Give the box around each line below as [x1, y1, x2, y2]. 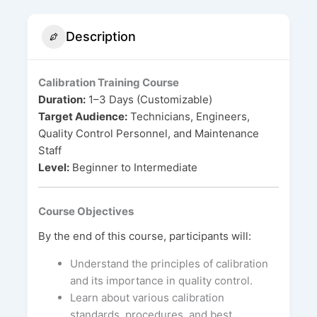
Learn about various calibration [69, 290, 224, 304]
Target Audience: [38, 109, 127, 123]
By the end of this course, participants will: [38, 229, 251, 243]
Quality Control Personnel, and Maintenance [38, 126, 259, 140]
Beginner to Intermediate [69, 160, 197, 174]
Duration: [38, 92, 86, 106]
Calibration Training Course [38, 75, 179, 89]
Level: [38, 160, 69, 174]
